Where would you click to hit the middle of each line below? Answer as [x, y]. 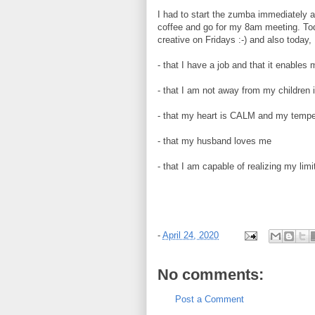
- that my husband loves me [214, 141]
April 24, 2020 [191, 236]
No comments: [211, 275]
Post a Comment [210, 299]
